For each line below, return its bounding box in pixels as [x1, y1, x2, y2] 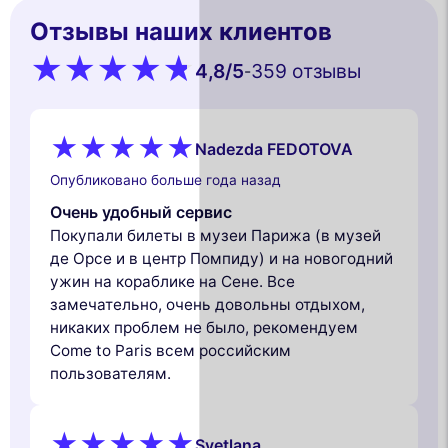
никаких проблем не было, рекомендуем [50, 317, 358, 337]
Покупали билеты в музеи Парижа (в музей [50, 225, 381, 245]
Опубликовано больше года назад [50, 171, 281, 188]
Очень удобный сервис [50, 201, 232, 222]
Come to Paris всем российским [50, 340, 291, 360]
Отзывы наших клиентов [30, 16, 332, 46]
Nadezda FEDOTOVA [195, 139, 353, 160]
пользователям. [50, 363, 171, 383]
